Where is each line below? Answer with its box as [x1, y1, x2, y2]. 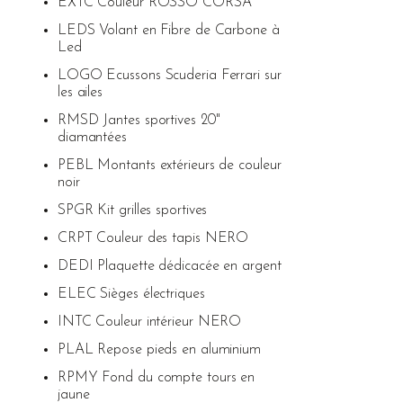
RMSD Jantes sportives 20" [57, 112, 220, 128]
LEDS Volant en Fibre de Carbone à [57, 22, 280, 38]
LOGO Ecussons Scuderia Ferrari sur [57, 67, 282, 83]
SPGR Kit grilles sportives [57, 202, 208, 218]
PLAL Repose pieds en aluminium [57, 342, 261, 357]
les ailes [57, 85, 103, 100]
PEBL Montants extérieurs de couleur [57, 157, 282, 173]
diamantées [57, 130, 127, 145]
